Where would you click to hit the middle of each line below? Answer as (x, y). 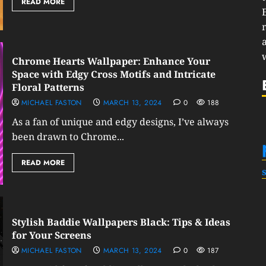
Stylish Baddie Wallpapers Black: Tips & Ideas (121, 222)
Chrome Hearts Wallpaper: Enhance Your (111, 61)
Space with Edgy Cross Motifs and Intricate (113, 74)
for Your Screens (51, 235)
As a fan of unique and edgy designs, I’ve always (120, 122)
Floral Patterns (48, 87)
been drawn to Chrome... (68, 137)
